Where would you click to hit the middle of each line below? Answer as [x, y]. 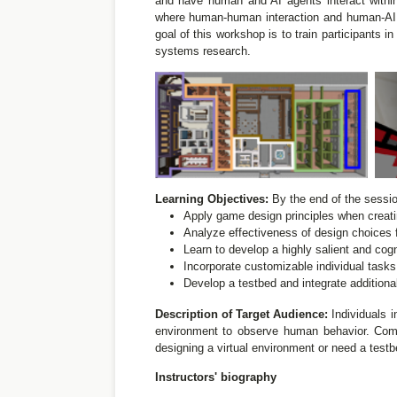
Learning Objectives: [211, 199]
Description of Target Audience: [241, 314]
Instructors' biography [215, 377]
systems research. [202, 51]
